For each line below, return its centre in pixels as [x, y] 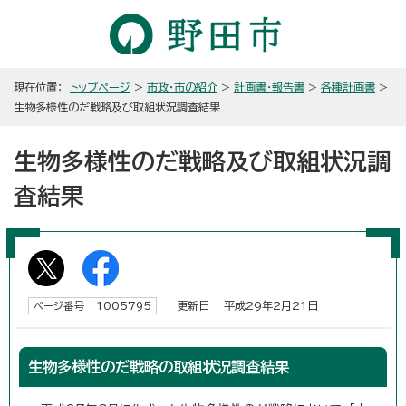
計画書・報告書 [269, 87]
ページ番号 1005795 [92, 305]
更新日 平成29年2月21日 [242, 305]
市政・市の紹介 [182, 87]
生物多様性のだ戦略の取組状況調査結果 [159, 367]
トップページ [100, 87]
